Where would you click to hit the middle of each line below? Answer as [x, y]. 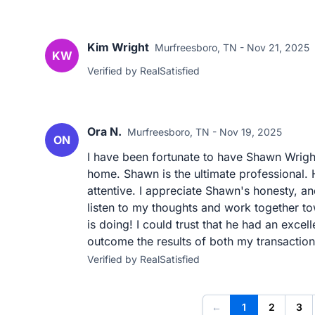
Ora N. [104, 131]
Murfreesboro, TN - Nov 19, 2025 [205, 132]
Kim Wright [118, 47]
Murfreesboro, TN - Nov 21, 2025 [232, 47]
